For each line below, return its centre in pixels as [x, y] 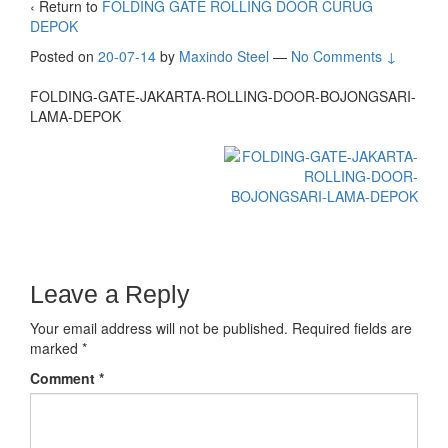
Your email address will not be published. [159, 328]
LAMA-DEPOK [75, 116]
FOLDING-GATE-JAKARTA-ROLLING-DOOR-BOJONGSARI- [223, 96]
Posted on [64, 56]
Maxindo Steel [224, 56]
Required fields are [352, 328]
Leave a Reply [110, 294]
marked [56, 348]
